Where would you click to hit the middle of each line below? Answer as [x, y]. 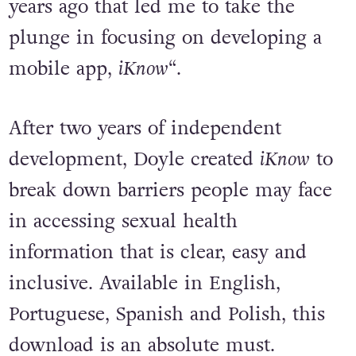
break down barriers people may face [170, 191]
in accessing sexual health [123, 222]
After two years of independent [145, 129]
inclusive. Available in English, [144, 284]
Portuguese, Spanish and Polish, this [166, 315]
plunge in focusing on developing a [165, 37]
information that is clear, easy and [157, 253]
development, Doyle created [134, 160]
